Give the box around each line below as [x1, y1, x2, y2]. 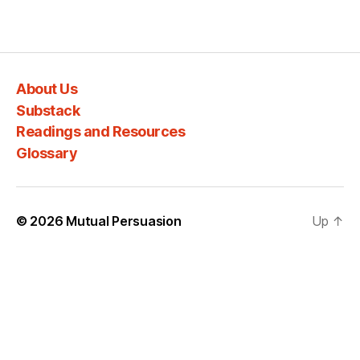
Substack [16, 101, 80, 119]
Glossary [16, 144, 78, 162]
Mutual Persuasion [66, 212, 182, 229]
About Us [16, 80, 78, 97]
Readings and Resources [16, 123, 186, 140]
